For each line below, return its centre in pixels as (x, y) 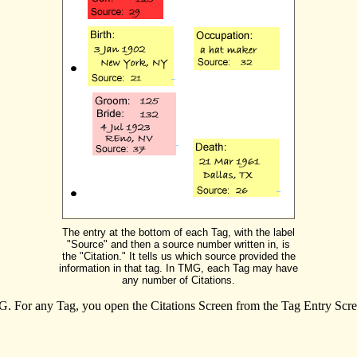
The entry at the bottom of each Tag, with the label (178, 233)
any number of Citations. (178, 280)
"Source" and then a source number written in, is (178, 245)
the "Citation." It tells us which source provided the (178, 257)
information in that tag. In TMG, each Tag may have (178, 269)
